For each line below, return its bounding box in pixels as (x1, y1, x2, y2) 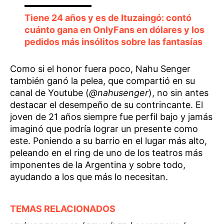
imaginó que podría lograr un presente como (10, 123, 198, 134)
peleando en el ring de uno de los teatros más (10, 147, 202, 158)
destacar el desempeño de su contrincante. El (10, 99, 203, 110)
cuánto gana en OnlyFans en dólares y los (24, 24, 204, 35)
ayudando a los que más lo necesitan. (10, 171, 168, 182)
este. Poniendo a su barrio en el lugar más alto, (10, 135, 207, 146)
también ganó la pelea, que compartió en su (10, 75, 195, 86)
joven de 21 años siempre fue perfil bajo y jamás (10, 111, 212, 122)
